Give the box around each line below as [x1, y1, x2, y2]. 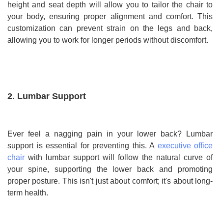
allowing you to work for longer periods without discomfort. [7, 36, 208, 45]
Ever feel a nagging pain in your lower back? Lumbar [7, 130, 213, 138]
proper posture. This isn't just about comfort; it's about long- [7, 177, 213, 186]
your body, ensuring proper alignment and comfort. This [7, 12, 213, 21]
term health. [7, 189, 48, 197]
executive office [157, 141, 213, 150]
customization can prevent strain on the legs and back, [7, 24, 213, 33]
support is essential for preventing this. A [7, 141, 158, 150]
